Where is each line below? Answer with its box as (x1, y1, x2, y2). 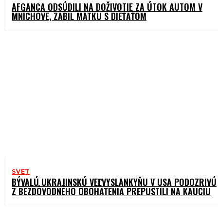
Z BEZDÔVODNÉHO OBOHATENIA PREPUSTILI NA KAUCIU (12, 185, 211, 198)
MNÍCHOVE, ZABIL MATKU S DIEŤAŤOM (12, 10, 146, 23)
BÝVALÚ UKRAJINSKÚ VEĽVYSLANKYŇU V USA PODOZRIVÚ (12, 176, 217, 189)
